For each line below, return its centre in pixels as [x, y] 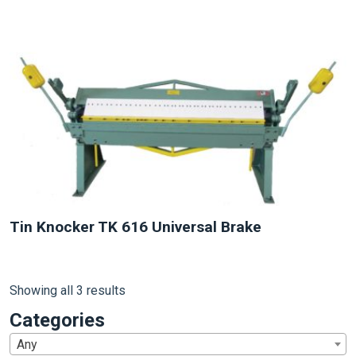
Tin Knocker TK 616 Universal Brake [135, 227]
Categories [57, 320]
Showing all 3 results [68, 290]
